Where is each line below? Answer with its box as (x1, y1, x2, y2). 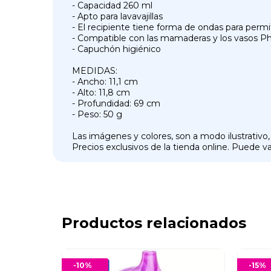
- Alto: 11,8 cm (72, 87, 130, 98)
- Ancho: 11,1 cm (72, 76, 138, 87)
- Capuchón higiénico (72, 43, 161, 54)
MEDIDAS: (72, 65, 117, 76)
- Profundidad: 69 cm (72, 97, 160, 109)
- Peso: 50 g (72, 108, 122, 120)
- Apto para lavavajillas (72, 10, 163, 22)
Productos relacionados (62, 214, 246, 232)
